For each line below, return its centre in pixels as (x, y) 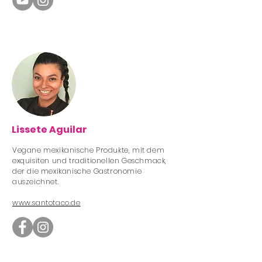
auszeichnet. (36, 182)
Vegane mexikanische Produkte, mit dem (89, 150)
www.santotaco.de (46, 203)
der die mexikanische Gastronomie (77, 171)
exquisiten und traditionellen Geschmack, (90, 161)
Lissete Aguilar (49, 130)
